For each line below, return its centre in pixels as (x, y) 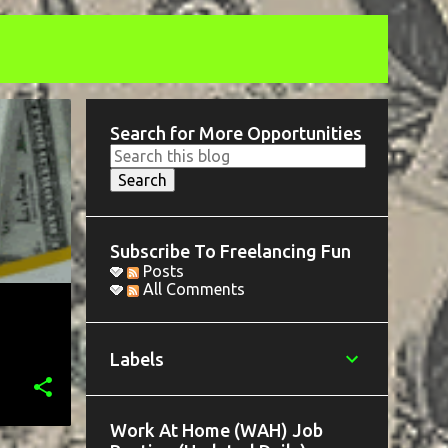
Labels (136, 358)
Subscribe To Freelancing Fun (230, 251)
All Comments (191, 289)
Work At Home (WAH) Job (216, 430)
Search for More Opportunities (235, 133)
